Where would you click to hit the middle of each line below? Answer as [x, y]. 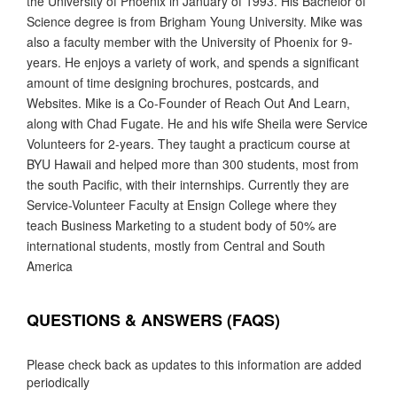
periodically [58, 381]
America [50, 265]
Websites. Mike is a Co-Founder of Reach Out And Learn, [188, 102]
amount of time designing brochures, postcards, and [173, 82]
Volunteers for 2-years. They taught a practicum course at [188, 143]
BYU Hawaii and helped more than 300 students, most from [193, 163]
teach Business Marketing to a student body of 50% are [182, 225]
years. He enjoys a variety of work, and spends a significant [193, 62]
